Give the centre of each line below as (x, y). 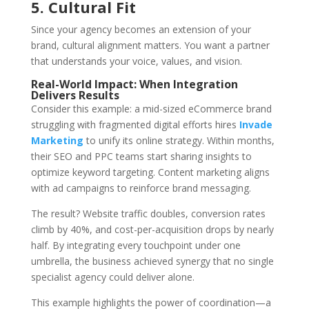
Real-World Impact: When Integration (134, 84)
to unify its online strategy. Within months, (179, 141)
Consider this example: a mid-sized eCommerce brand (151, 109)
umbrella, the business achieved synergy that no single (152, 261)
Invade (256, 125)
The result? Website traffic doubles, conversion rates (148, 214)
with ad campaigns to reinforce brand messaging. (141, 188)
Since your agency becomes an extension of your (141, 30)
